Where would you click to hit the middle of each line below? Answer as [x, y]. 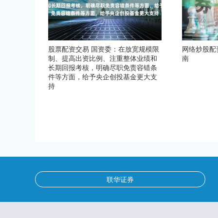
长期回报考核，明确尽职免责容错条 [102, 67]
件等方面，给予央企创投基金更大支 [102, 76]
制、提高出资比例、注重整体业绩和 [102, 58]
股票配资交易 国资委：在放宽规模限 [103, 49]
